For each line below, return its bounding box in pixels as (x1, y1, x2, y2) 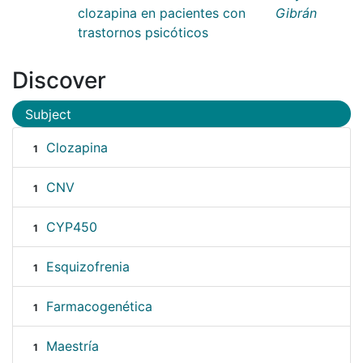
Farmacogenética (45, 298, 152, 315)
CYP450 (45, 219, 97, 236)
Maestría (45, 338, 99, 355)
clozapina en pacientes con (78, 4, 246, 21)
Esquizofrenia (45, 258, 130, 275)
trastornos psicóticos (78, 23, 208, 41)
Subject (25, 105, 71, 122)
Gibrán (275, 4, 317, 21)
